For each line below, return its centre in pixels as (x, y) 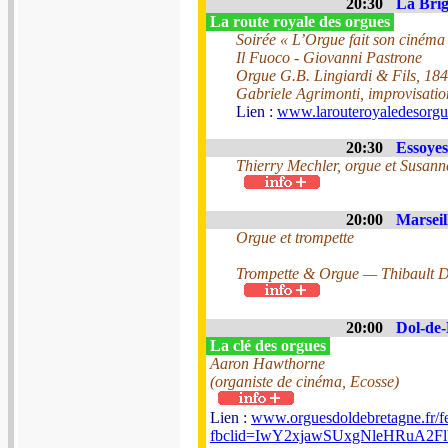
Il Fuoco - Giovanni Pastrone (329, 57)
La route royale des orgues (300, 21)
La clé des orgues (268, 345)
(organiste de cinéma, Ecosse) (304, 381)
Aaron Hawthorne (267, 363)
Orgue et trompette (295, 237)
